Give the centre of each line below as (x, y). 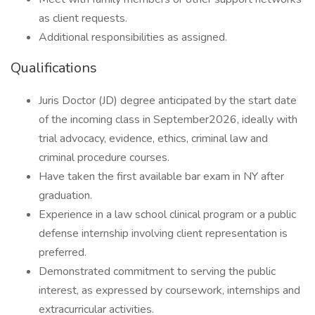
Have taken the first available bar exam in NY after (161, 176)
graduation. (65, 195)
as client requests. (83, 18)
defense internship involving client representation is (163, 233)
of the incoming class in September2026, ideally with (168, 120)
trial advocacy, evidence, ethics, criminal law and (153, 139)
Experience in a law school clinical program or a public (167, 214)
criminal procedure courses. (104, 157)
